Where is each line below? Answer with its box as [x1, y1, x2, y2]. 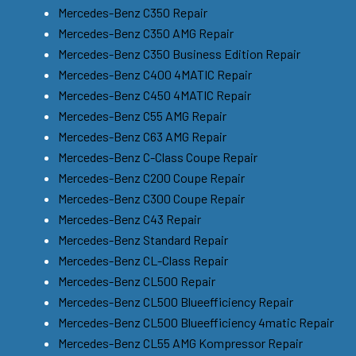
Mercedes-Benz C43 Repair [58, 211, 201, 226]
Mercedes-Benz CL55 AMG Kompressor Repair [58, 335, 303, 350]
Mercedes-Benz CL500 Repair [58, 273, 215, 288]
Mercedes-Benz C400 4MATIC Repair [58, 66, 252, 82]
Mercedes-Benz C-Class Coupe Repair [58, 149, 257, 164]
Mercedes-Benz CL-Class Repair [58, 252, 228, 268]
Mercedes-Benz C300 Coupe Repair [58, 190, 245, 206]
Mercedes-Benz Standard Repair [58, 231, 228, 247]
